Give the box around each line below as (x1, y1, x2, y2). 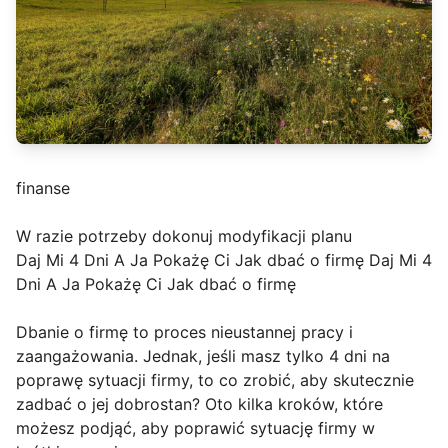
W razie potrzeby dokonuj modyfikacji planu (16, 226, 352, 247)
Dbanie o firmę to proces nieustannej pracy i (16, 322, 353, 343)
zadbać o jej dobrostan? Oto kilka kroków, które (16, 394, 383, 415)
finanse (16, 178, 70, 199)
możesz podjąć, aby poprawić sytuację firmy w (16, 418, 375, 439)
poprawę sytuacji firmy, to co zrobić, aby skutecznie (16, 370, 414, 391)
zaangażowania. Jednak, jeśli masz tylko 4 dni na (16, 346, 390, 367)
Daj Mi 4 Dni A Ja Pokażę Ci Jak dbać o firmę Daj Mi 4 (16, 250, 432, 271)
